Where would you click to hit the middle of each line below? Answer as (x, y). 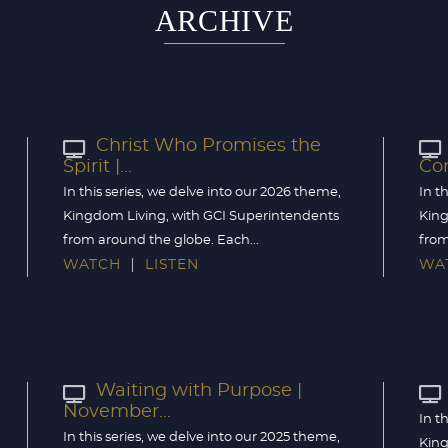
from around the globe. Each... (161, 240)
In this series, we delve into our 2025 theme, (201, 437)
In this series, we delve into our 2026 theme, (202, 192)
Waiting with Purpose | (199, 391)
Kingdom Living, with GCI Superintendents (201, 216)
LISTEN (172, 265)
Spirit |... (97, 167)
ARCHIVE (224, 21)
